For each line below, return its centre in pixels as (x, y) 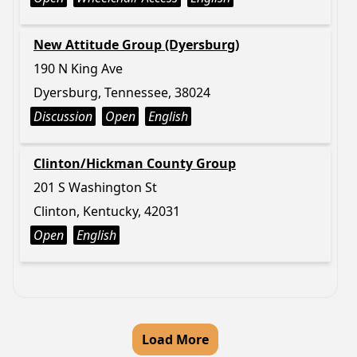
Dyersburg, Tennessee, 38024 (122, 92)
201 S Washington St (95, 187)
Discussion (63, 116)
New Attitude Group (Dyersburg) (136, 45)
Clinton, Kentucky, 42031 (107, 211)
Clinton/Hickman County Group (135, 163)
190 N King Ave (78, 69)
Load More (175, 339)
